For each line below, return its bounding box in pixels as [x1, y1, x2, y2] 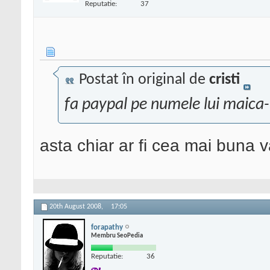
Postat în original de [75, 72, 209, 89]
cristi [209, 72, 240, 89]
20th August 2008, [49, 203, 105, 211]
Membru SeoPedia [91, 232, 143, 239]
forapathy [91, 223, 123, 231]
